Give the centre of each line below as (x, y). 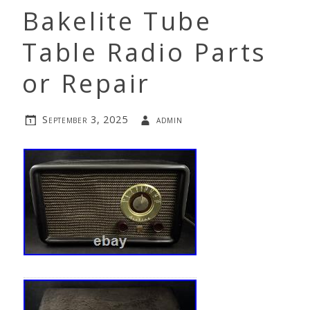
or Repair (86, 84)
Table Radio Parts (144, 53)
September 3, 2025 (85, 119)
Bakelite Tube (117, 21)
